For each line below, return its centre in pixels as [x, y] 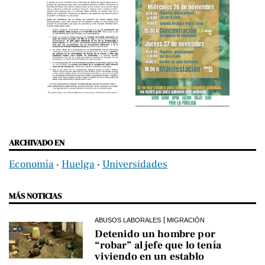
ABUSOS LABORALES [128, 220]
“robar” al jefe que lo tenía [158, 245]
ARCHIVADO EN [37, 143]
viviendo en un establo [149, 257]
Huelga [78, 164]
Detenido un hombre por [155, 234]
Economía [31, 164]
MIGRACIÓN [186, 220]
